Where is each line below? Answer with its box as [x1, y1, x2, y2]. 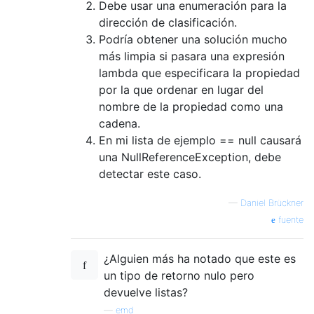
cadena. [99, 116, 140, 130]
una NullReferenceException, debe [99, 149, 281, 164]
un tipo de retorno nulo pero [104, 268, 254, 282]
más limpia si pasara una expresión [99, 48, 285, 63]
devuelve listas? [104, 285, 188, 299]
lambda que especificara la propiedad [99, 65, 300, 80]
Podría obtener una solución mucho [99, 32, 287, 46]
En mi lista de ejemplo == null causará [99, 132, 301, 147]
